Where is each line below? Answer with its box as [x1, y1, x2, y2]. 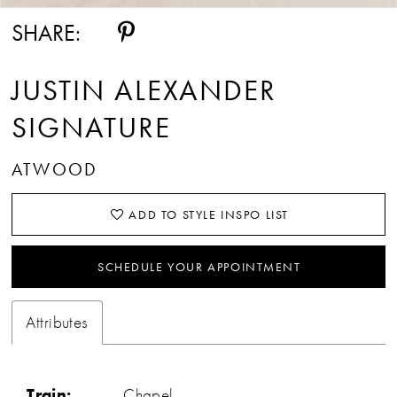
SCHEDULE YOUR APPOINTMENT [97, 258, 301, 275]
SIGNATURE [12, 107, 171, 146]
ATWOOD [12, 158, 97, 182]
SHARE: [12, 18, 82, 49]
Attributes [26, 311, 89, 333]
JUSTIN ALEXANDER [12, 70, 277, 109]
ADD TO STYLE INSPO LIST [128, 206, 289, 222]
